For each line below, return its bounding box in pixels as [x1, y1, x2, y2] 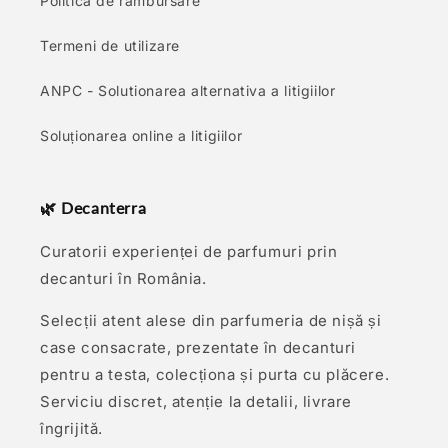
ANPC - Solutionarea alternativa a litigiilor [40, 82, 336, 99]
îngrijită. [40, 419, 103, 438]
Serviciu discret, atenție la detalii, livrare [40, 392, 352, 411]
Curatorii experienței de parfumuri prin [40, 242, 338, 261]
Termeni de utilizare [40, 37, 180, 54]
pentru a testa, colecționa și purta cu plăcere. [40, 365, 390, 384]
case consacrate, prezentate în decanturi [40, 338, 357, 357]
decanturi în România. [40, 269, 207, 288]
